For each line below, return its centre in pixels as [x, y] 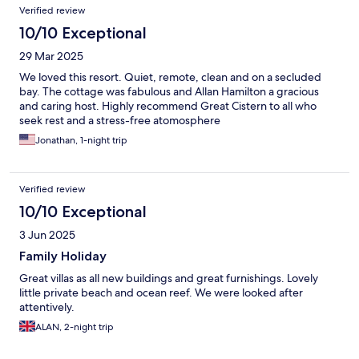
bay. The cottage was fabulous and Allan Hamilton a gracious [169, 92]
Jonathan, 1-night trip [81, 141]
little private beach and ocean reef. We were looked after [161, 293]
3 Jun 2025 [47, 235]
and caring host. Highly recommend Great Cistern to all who [168, 106]
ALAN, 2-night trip [75, 327]
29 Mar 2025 [51, 56]
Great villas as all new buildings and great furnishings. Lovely [169, 278]
